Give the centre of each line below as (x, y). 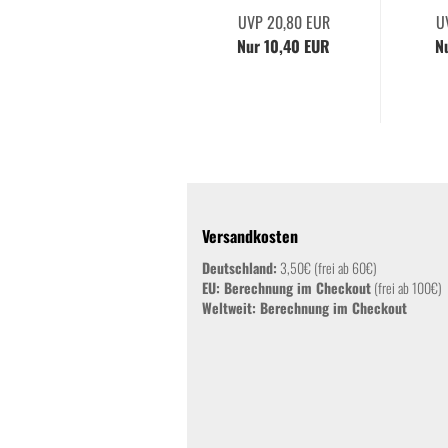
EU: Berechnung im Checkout (286, 288)
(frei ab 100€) (406, 288)
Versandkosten (250, 236)
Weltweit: (231, 308)
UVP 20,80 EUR (283, 22)
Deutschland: (239, 268)
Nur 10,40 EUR (283, 46)
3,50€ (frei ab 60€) (327, 268)
